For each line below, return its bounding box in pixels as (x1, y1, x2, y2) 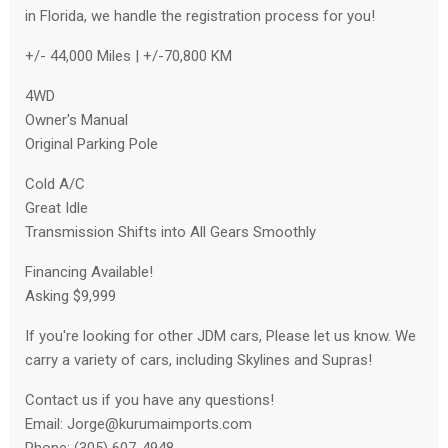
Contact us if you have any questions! (25, 391, 274, 410)
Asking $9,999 (25, 287, 116, 306)
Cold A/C (25, 175, 85, 194)
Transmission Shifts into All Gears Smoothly (25, 223, 316, 242)
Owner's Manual (25, 111, 128, 130)
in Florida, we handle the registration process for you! (25, 7, 375, 26)
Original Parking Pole (25, 135, 158, 154)
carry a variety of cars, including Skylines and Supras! (25, 351, 372, 370)
